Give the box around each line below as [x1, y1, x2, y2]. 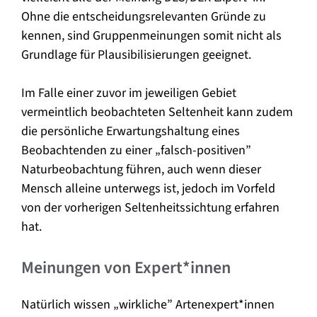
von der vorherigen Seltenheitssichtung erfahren [21, 198, 279, 217]
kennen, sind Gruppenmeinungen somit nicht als [21, 26, 282, 45]
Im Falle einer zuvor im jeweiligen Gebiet [21, 83, 236, 102]
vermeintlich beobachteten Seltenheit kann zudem [21, 103, 293, 121]
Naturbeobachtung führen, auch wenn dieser [21, 160, 261, 178]
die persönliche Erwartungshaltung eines [21, 122, 240, 140]
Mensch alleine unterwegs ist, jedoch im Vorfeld [21, 179, 275, 197]
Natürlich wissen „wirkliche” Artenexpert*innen [21, 295, 275, 313]
